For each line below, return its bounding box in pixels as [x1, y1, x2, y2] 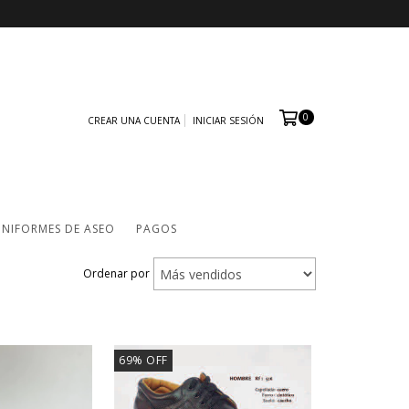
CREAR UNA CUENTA [87, 114, 180, 128]
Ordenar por [83, 265, 150, 281]
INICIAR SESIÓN [192, 114, 264, 128]
